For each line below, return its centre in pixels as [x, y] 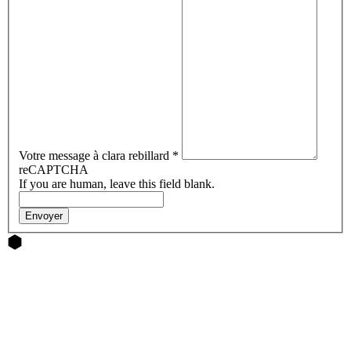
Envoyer [44, 216]
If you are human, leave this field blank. [117, 184]
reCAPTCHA [54, 170]
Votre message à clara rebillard [96, 156]
